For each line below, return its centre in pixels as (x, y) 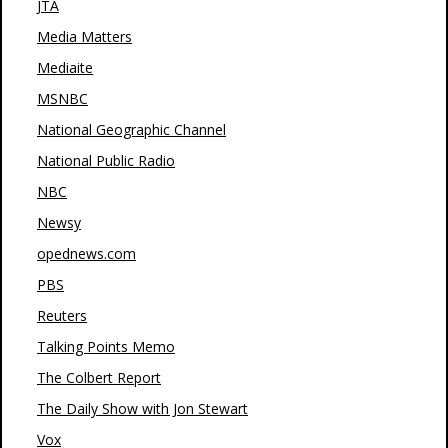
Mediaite (65, 67)
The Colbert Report (99, 377)
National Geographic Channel (131, 129)
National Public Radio (106, 160)
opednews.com (86, 253)
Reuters (62, 315)
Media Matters (84, 36)
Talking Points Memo (106, 346)
